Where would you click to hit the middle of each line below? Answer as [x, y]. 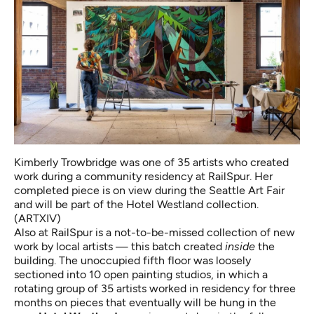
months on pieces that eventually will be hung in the [145, 303]
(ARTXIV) [37, 219]
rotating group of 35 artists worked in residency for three [155, 289]
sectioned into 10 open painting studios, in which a [141, 275]
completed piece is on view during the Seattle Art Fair [149, 191]
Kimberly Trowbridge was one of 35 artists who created [151, 163]
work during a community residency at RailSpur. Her [143, 177]
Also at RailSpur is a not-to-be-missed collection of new [155, 233]
